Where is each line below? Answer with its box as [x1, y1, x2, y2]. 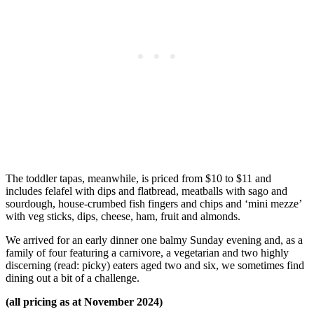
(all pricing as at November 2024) [6, 296, 163, 308]
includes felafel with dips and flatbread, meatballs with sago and [6, 185, 287, 198]
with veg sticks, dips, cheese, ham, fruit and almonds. [6, 210, 240, 223]
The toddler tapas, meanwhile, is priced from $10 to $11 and [6, 172, 271, 185]
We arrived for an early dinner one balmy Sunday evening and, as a [6, 234, 303, 247]
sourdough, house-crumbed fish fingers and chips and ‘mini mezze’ [6, 198, 301, 210]
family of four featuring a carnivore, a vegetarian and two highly [6, 247, 289, 259]
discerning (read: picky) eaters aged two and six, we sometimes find [6, 259, 304, 272]
